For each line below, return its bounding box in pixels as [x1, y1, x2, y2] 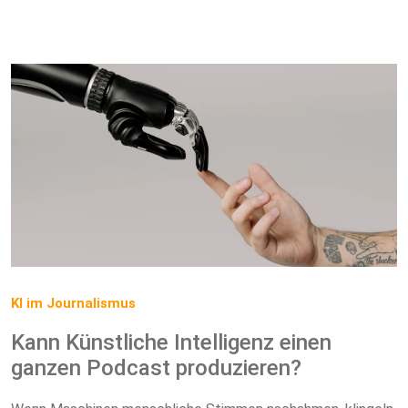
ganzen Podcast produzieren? [11, 355, 301, 382]
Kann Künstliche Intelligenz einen [11, 330, 331, 356]
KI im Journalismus [11, 295, 136, 312]
